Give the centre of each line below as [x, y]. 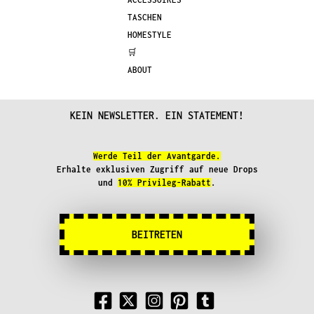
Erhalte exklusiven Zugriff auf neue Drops [157, 169]
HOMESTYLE [150, 34]
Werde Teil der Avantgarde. [157, 156]
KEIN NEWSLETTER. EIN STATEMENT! [157, 115]
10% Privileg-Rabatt [164, 182]
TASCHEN [145, 17]
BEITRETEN [157, 235]
